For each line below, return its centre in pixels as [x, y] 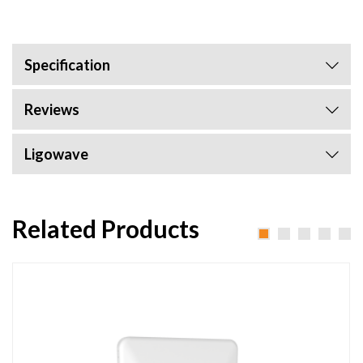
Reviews [52, 110]
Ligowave [56, 154]
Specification [67, 65]
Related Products [106, 229]
